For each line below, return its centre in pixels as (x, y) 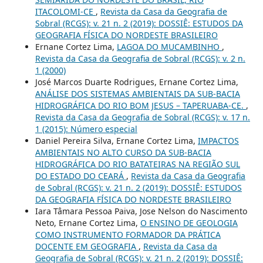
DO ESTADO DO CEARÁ (80, 176)
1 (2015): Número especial (86, 129)
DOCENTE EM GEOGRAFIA (87, 246)
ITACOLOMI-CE (65, 11)
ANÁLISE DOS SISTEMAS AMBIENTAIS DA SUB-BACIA (137, 93)
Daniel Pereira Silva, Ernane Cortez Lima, (116, 140)
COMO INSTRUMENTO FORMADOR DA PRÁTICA (128, 234)
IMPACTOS (218, 140)
